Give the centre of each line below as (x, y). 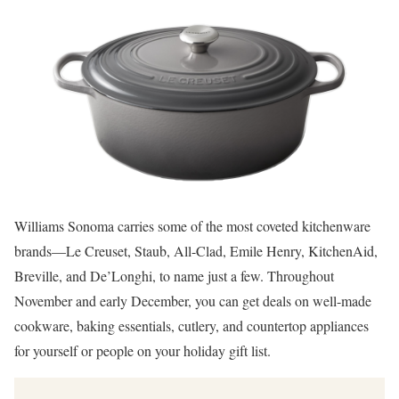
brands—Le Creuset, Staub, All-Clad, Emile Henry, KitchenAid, (196, 251)
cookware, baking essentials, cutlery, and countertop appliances (191, 326)
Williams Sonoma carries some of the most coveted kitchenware (192, 226)
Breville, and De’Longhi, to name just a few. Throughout (174, 276)
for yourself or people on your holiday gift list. (142, 350)
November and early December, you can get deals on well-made (193, 301)
